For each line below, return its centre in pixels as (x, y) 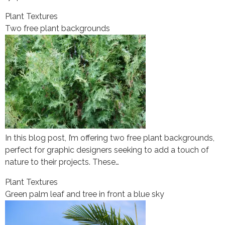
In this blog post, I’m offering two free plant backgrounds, (110, 138)
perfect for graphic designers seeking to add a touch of (107, 150)
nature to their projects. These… (62, 162)
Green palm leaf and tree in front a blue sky (85, 194)
